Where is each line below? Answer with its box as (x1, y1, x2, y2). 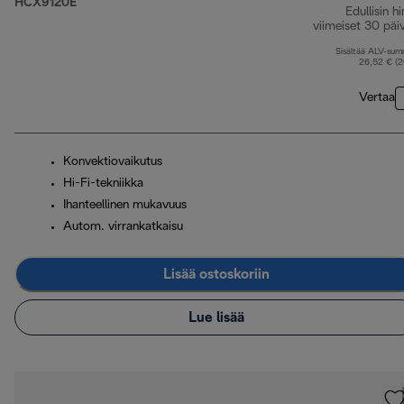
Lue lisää (188, 310, 244, 325)
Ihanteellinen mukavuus (63, 199, 187, 212)
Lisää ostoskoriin (163, 267, 270, 281)
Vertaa (359, 92, 395, 105)
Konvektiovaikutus (63, 156, 162, 169)
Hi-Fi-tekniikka (63, 178, 143, 190)
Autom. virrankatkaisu (63, 221, 183, 234)
